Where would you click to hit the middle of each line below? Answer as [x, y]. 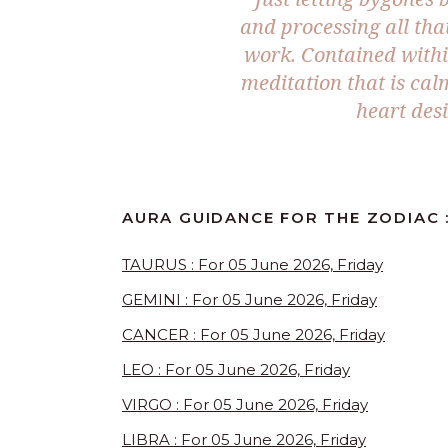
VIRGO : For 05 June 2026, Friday [245, 405]
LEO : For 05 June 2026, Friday [236, 370]
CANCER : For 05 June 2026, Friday [253, 335]
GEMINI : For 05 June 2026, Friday [249, 300]
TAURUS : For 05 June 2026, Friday [252, 265]
